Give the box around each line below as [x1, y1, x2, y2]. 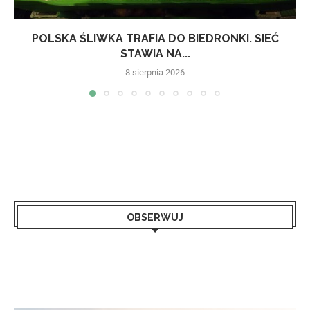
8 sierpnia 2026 [125, 67, 185, 78]
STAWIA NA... [120, 47, 190, 61]
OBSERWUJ [127, 212, 183, 224]
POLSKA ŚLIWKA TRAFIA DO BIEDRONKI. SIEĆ [31, 32, 279, 46]
